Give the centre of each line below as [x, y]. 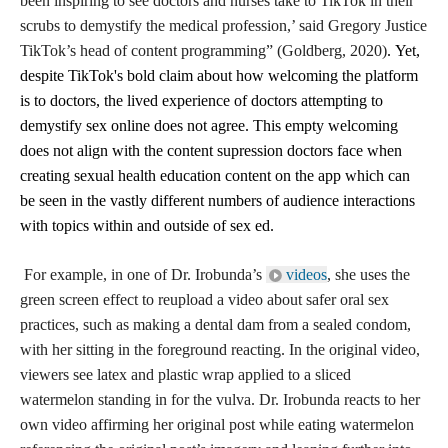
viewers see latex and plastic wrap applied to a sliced [185, 374]
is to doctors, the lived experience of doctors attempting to [201, 100]
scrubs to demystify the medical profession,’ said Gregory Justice [223, 25]
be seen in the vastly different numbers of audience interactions [217, 200]
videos [306, 274]
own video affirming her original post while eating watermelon [217, 424]
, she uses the [368, 274]
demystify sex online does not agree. [136, 125]
